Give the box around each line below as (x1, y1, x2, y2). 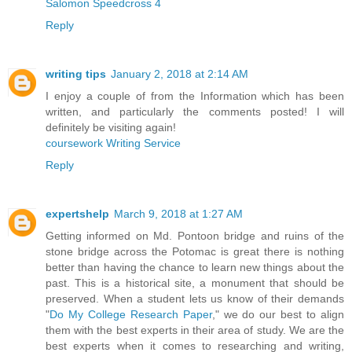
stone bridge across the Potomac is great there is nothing (46, 245, 344, 258)
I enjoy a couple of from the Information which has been (46, 90, 344, 103)
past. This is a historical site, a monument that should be (46, 277, 344, 290)
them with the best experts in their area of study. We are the (46, 324, 344, 337)
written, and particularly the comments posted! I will (46, 105, 344, 119)
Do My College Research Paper (49, 308, 212, 321)
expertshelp (46, 207, 109, 221)
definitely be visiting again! (46, 121, 176, 134)
